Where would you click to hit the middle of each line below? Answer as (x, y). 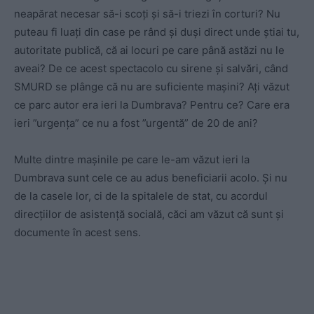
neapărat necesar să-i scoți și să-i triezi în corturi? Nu (147, 13)
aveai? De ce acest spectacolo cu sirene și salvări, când (151, 68)
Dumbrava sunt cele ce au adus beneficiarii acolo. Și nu (151, 177)
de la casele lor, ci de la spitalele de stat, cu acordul (141, 196)
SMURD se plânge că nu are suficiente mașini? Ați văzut (152, 86)
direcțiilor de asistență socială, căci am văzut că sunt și (149, 214)
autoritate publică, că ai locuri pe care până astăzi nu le (149, 50)
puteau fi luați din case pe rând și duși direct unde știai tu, (157, 32)
